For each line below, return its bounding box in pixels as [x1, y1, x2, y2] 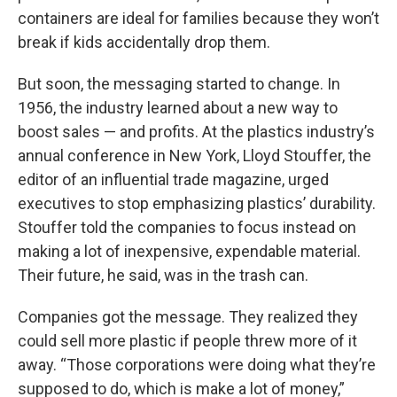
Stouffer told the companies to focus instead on [18, 218, 356, 237]
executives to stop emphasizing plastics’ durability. [18, 194, 376, 213]
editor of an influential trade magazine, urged [18, 170, 329, 189]
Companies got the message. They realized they [18, 307, 358, 326]
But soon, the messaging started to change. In [18, 74, 340, 93]
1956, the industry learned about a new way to [18, 98, 338, 117]
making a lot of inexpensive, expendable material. [18, 242, 361, 261]
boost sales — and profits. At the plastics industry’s [18, 122, 375, 141]
